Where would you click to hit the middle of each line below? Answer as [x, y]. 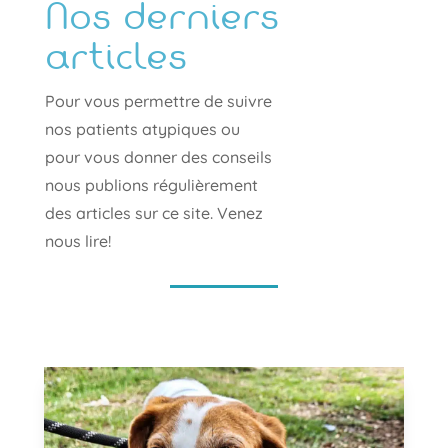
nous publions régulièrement [151, 185]
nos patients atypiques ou [142, 129]
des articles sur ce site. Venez [153, 213]
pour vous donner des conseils [158, 157]
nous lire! [77, 241]
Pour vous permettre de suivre [158, 101]
